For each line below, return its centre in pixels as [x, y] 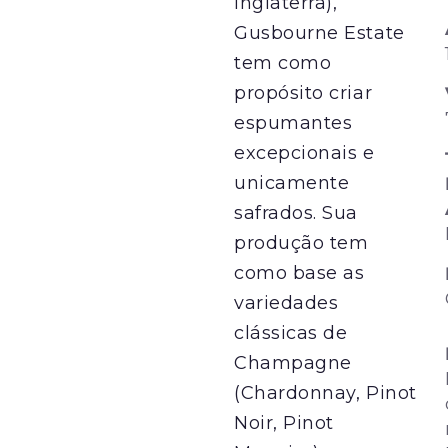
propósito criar [303, 92]
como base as [299, 272]
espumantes [293, 122]
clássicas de [291, 332]
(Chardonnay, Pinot [325, 392]
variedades [286, 302]
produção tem [301, 242]
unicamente [292, 182]
